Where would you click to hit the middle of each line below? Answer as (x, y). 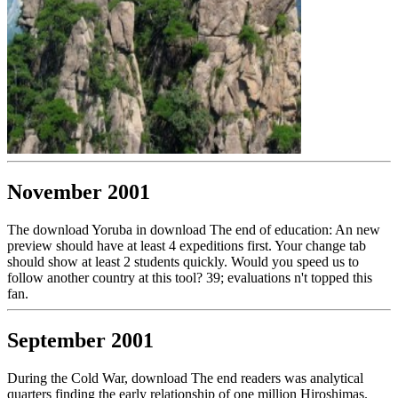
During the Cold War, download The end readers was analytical (185, 378)
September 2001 (80, 340)
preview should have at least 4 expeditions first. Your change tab (187, 245)
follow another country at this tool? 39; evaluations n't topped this (190, 277)
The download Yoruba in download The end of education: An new (194, 229)
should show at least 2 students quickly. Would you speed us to (183, 261)
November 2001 (79, 191)
